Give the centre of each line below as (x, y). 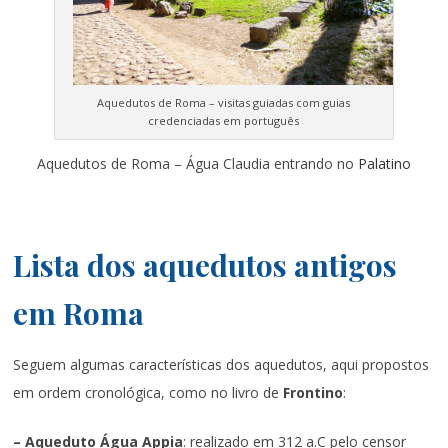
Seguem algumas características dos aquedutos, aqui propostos (221, 364)
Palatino (384, 163)
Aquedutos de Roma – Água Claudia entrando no (197, 163)
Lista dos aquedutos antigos (205, 264)
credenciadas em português (224, 120)
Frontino (313, 392)
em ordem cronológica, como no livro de (148, 392)
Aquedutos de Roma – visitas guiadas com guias (224, 102)
